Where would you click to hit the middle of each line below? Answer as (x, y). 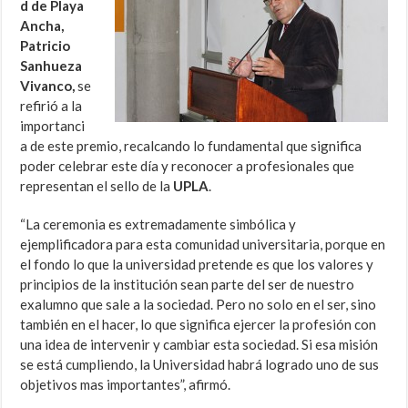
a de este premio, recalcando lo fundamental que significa (191, 146)
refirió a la (51, 106)
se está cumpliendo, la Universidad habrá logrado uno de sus (200, 365)
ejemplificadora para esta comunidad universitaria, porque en (203, 245)
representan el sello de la (97, 186)
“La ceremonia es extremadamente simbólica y (158, 224)
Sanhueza (51, 66)
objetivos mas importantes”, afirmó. (126, 385)
